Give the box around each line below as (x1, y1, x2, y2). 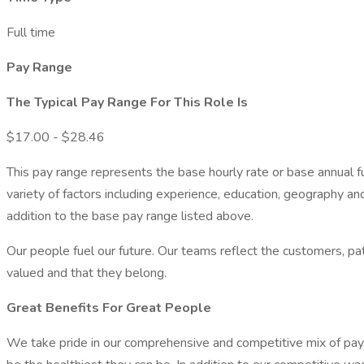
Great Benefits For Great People (6, 299, 211, 317)
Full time (6, 24, 55, 41)
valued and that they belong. (6, 264, 167, 282)
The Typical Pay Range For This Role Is (6, 93, 248, 111)
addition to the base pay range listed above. (6, 207, 253, 225)
